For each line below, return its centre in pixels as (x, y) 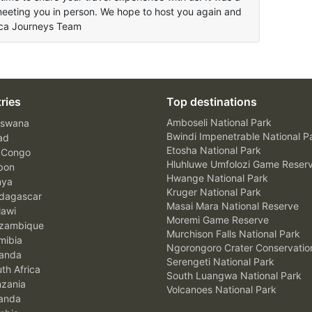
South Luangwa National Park (234, 275)
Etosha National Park (214, 150)
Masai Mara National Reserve (233, 205)
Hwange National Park (217, 178)
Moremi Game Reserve (218, 219)
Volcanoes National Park (221, 289)
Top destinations (212, 101)
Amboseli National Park (219, 122)
